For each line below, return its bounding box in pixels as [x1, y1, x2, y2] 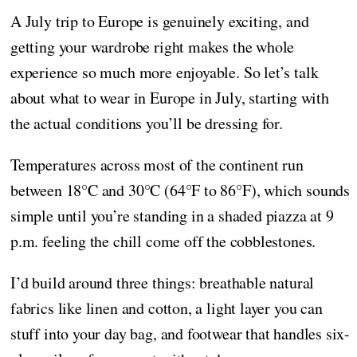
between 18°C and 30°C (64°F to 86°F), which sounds [10, 179, 351, 202]
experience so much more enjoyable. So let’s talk [10, 61, 319, 84]
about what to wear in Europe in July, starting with [10, 87, 329, 109]
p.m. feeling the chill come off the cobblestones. [10, 230, 316, 253]
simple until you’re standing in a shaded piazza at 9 [10, 205, 334, 227]
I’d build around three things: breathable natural [10, 272, 315, 294]
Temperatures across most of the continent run [10, 154, 304, 176]
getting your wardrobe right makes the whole [10, 36, 295, 58]
